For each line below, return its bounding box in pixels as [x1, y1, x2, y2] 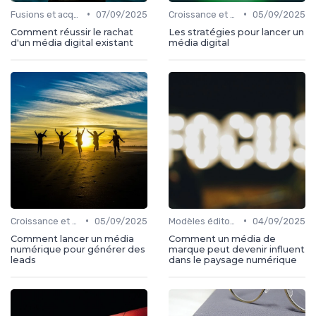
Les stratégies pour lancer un [169, 26, 304, 37]
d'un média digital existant [11, 37, 133, 48]
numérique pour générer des [11, 243, 145, 255]
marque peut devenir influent [169, 243, 305, 255]
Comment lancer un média [11, 233, 134, 244]
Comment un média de [169, 233, 276, 244]
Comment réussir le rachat [11, 26, 133, 37]
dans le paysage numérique [169, 254, 297, 265]
